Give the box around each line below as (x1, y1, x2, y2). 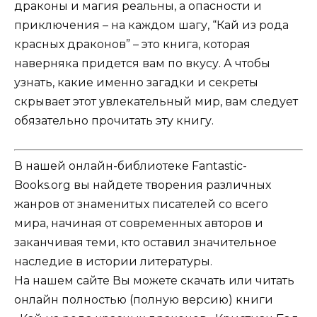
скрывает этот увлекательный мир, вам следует (14, 94, 298, 108)
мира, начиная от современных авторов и (14, 217, 263, 231)
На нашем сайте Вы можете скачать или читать (14, 274, 294, 288)
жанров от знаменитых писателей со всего (14, 197, 268, 212)
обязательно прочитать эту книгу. (14, 113, 214, 127)
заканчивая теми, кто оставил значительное (14, 236, 277, 250)
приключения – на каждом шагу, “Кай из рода (14, 18, 289, 32)
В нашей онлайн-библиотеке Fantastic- (14, 159, 247, 173)
